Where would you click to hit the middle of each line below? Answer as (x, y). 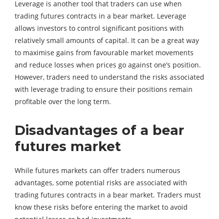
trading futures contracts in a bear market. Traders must (108, 195)
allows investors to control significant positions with (99, 28)
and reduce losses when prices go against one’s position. (108, 65)
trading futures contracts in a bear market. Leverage (100, 16)
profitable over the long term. (63, 102)
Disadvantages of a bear (99, 131)
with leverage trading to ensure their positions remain (104, 89)
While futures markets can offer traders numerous (98, 171)
